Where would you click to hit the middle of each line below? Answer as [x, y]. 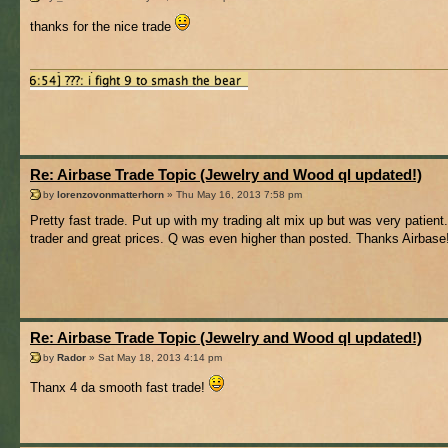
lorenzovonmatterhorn [110, 194]
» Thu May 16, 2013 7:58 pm [233, 194]
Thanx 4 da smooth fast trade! [119, 387]
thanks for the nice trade [102, 26]
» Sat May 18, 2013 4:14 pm [154, 357]
